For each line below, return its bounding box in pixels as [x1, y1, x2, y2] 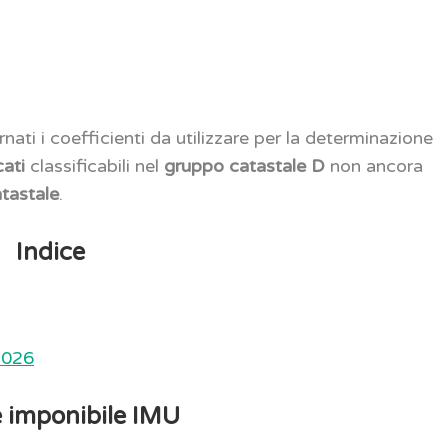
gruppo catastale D [159, 154, 326, 177]
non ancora [325, 154, 424, 177]
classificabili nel [30, 154, 160, 177]
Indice [15, 237, 85, 267]
